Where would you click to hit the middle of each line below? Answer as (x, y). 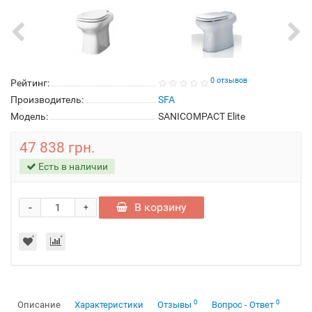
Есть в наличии (72, 166)
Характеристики (109, 305)
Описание (39, 305)
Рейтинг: (30, 83)
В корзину (161, 207)
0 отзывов (229, 80)
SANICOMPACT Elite (202, 116)
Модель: (29, 116)
